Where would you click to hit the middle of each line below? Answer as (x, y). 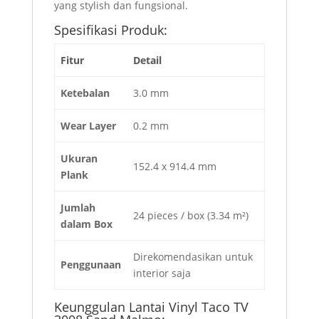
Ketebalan (85, 93)
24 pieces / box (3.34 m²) (191, 216)
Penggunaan (91, 265)
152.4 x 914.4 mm (175, 167)
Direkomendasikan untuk (193, 257)
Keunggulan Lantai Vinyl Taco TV (151, 307)
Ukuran (79, 159)
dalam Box (87, 224)
